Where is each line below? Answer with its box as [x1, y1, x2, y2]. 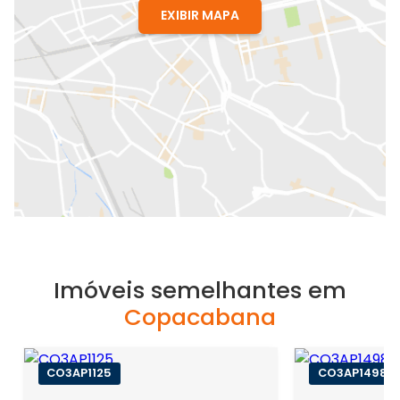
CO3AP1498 [317, 365, 387, 381]
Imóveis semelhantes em [53, 273, 346, 306]
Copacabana [123, 300, 276, 333]
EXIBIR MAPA [161, 5, 239, 24]
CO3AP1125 [46, 365, 112, 381]
